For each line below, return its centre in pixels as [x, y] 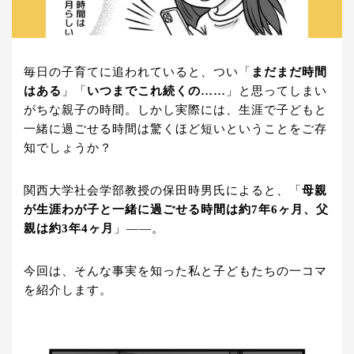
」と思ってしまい [277, 91]
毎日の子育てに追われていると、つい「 [137, 72]
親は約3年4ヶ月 [69, 229]
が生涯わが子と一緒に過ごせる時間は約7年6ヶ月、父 [176, 210]
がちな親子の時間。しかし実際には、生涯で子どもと [175, 110]
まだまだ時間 [289, 72]
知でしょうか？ [68, 148]
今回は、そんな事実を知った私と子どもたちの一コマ [175, 271]
